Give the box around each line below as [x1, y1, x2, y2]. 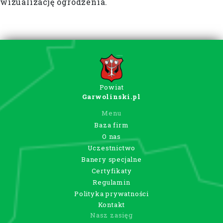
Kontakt [98, 200, 125, 210]
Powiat [99, 83, 124, 92]
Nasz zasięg [90, 211, 133, 220]
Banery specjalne [81, 154, 142, 164]
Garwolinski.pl [82, 92, 141, 102]
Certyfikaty [91, 166, 132, 175]
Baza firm [94, 120, 129, 130]
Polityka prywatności [74, 189, 149, 198]
